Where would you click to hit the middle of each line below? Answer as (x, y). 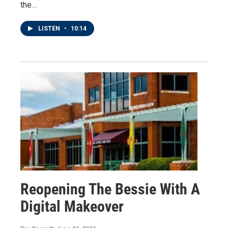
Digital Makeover (72, 207)
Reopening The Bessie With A (110, 189)
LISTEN (50, 28)
